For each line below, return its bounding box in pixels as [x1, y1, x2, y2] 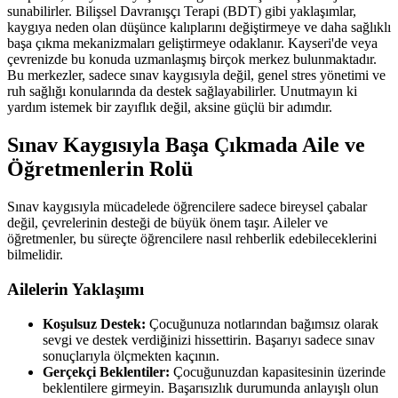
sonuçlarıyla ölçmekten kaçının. [43, 347, 219, 363]
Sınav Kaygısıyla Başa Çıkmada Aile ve [7, 133, 365, 157]
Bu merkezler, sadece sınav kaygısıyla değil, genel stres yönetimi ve [7, 68, 386, 84]
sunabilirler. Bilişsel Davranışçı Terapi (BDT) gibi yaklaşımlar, [7, 4, 356, 20]
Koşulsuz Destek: [43, 315, 146, 331]
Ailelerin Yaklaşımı [7, 279, 144, 298]
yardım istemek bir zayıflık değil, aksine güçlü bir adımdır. [7, 99, 332, 115]
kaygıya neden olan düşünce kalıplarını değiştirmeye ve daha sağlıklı [7, 20, 391, 36]
